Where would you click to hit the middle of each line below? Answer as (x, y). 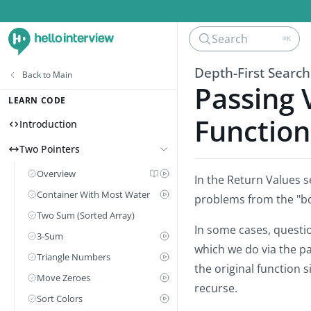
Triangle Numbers (74, 257)
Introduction (48, 124)
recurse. (216, 288)
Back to (37, 75)
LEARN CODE (37, 100)
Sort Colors (60, 299)
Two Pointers (50, 149)
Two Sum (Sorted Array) (86, 215)
